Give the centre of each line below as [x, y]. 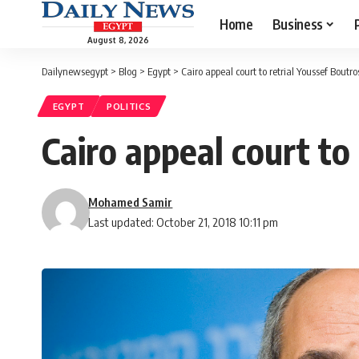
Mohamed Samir [131, 202]
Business [297, 24]
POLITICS [129, 107]
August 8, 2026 [118, 40]
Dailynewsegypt [75, 71]
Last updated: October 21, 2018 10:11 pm [184, 222]
